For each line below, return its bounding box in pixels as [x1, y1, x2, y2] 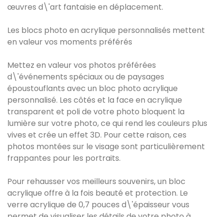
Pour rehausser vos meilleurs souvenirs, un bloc [7, 176, 186, 187]
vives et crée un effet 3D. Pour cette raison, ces [7, 129, 186, 141]
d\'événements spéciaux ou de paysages [7, 71, 164, 83]
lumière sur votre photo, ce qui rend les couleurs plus [7, 118, 207, 129]
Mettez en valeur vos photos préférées [7, 60, 156, 71]
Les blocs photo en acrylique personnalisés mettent [7, 25, 205, 36]
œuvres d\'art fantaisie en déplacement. [7, 1, 163, 13]
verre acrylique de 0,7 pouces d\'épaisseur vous [7, 199, 189, 211]
